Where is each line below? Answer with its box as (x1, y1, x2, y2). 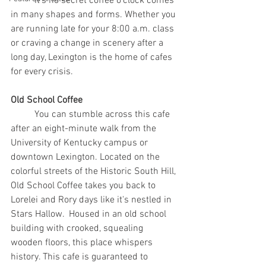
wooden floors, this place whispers (11, 237, 155, 249)
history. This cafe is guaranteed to (11, 251, 150, 264)
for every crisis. (11, 66, 73, 78)
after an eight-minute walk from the (11, 123, 159, 135)
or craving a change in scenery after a (11, 37, 166, 50)
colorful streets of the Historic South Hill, (11, 166, 178, 178)
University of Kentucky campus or (11, 137, 150, 150)
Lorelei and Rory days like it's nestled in (11, 194, 174, 207)
